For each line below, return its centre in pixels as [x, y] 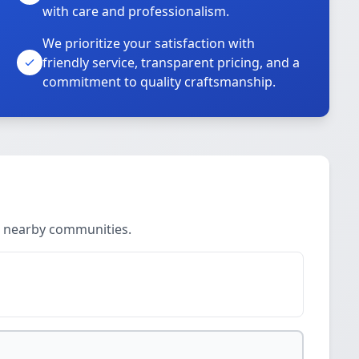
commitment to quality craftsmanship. [159, 82]
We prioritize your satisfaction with [149, 43]
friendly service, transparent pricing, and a [171, 63]
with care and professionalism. [136, 11]
